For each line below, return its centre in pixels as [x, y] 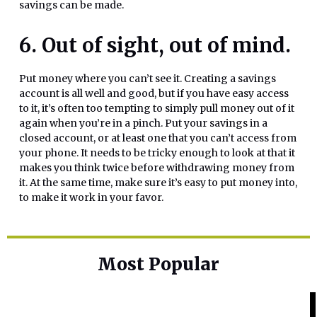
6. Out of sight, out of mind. [155, 46]
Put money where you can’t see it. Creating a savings [148, 79]
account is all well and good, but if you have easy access [154, 94]
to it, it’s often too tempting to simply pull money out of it [157, 109]
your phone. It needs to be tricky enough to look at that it [157, 153]
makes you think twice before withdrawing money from [157, 168]
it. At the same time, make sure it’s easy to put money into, [158, 183]
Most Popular [158, 264]
